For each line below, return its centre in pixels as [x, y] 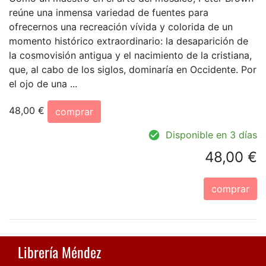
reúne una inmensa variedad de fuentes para [109, 12]
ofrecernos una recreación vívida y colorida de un [121, 26]
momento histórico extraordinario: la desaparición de [129, 41]
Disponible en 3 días [211, 134]
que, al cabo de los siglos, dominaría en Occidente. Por [133, 69]
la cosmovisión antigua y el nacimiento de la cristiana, [130, 55]
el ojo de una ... [43, 83]
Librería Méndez [59, 251]
